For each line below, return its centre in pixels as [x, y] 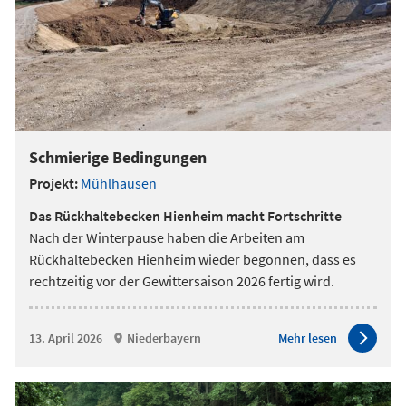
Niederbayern [164, 338]
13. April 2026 [66, 338]
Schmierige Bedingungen [118, 157]
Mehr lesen [308, 338]
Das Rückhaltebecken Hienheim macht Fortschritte [185, 216]
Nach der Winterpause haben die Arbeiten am [167, 237]
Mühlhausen [119, 183]
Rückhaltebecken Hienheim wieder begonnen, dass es [193, 259]
